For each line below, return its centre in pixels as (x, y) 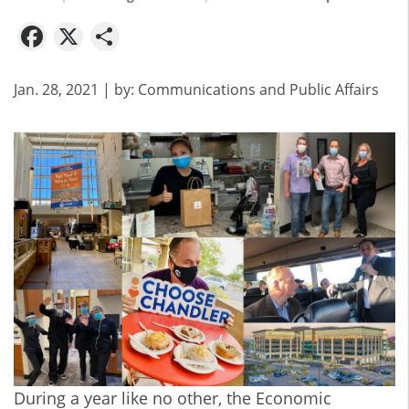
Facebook (112, 33)
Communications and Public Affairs (258, 89)
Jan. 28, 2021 (56, 89)
